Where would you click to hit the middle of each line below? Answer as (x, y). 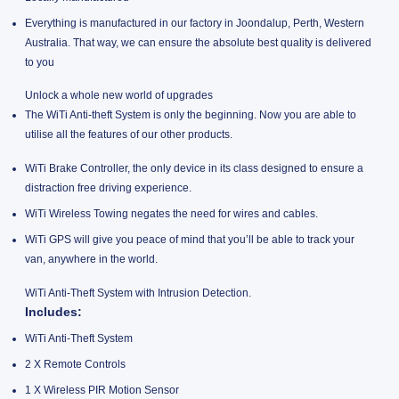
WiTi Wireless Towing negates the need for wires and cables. (171, 214)
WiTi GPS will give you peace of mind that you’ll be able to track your (189, 240)
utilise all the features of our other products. (128, 135)
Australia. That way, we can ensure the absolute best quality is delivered (198, 42)
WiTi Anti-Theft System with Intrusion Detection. (138, 293)
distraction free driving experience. (108, 188)
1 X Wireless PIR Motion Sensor (102, 391)
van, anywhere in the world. (91, 260)
